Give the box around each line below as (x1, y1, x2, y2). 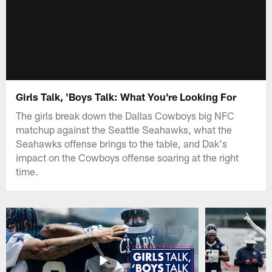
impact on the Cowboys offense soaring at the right (16, 151, 239, 163)
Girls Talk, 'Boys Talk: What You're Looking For (16, 90, 237, 103)
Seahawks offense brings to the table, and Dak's (16, 137, 228, 149)
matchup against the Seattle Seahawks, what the (16, 123, 233, 135)
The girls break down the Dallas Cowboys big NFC (16, 109, 235, 121)
